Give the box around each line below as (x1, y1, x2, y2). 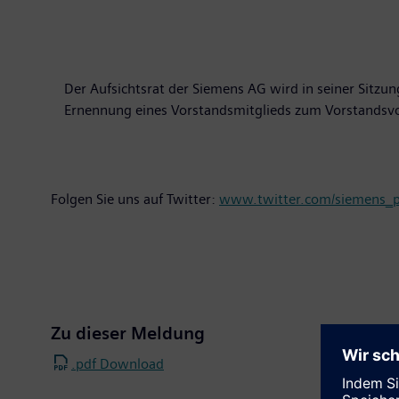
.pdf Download (71, 354, 164, 372)
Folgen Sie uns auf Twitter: (51, 190, 219, 208)
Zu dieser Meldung (51, 322, 205, 344)
